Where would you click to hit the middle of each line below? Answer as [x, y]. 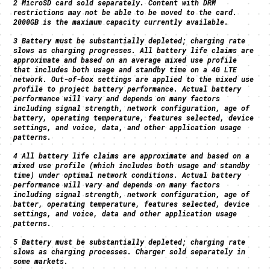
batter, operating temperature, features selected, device [132, 203]
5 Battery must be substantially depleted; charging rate [130, 241]
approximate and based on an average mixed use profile [125, 59]
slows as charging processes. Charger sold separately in [130, 251]
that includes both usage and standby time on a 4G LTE [125, 69]
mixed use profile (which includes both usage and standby [132, 165]
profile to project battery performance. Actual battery [127, 88]
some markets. [41, 261]
